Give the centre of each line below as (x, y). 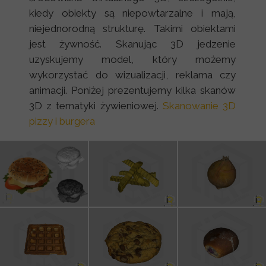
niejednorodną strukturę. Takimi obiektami (132, 28)
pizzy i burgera (63, 121)
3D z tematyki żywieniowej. (96, 106)
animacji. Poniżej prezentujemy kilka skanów (132, 90)
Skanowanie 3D (199, 106)
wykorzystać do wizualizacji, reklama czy (132, 75)
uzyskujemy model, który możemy (132, 59)
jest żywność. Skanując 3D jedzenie (132, 44)
